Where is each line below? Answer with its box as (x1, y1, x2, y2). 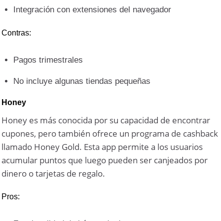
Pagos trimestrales (13, 55, 83, 65)
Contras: (1, 29, 32, 37)
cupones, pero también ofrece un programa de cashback (1, 128, 219, 140)
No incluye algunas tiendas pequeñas (13, 76, 151, 86)
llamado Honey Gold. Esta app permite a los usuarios (1, 141, 203, 153)
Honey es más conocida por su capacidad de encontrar (1, 114, 211, 126)
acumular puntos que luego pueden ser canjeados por (1, 154, 208, 166)
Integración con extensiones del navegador (13, 5, 172, 15)
